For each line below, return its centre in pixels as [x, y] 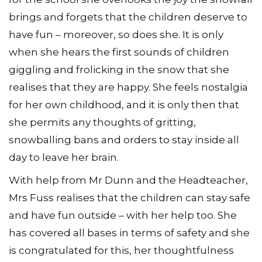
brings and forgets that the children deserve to [128, 17]
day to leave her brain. [64, 157]
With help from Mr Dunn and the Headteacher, [128, 180]
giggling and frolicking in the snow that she [119, 69]
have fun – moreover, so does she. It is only [116, 34]
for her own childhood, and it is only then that [124, 104]
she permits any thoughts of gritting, [102, 122]
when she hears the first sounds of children [119, 52]
